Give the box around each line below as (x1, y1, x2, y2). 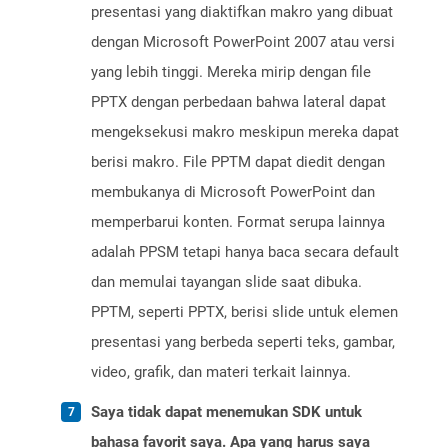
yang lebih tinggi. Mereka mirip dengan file (91, 63, 371, 82)
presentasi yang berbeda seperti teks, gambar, (91, 333, 395, 352)
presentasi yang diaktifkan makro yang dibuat (91, 3, 393, 22)
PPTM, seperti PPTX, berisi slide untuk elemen (91, 303, 398, 322)
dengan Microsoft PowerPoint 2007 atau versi (91, 33, 395, 52)
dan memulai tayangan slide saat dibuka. (91, 273, 362, 292)
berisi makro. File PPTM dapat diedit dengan (91, 153, 385, 172)
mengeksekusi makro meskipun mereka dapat (91, 123, 399, 142)
